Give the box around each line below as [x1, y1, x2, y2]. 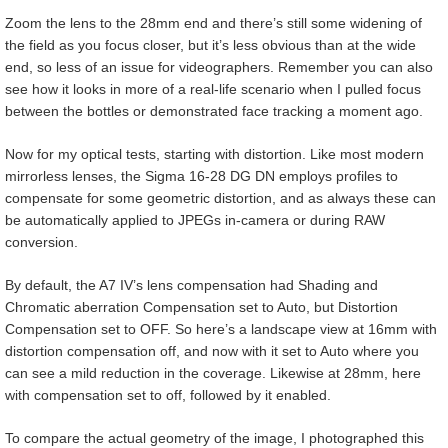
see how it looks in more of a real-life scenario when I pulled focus [5, 81, 421, 98]
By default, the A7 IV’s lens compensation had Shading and [5, 277, 378, 294]
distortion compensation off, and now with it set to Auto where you [5, 343, 419, 360]
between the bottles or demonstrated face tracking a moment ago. [5, 103, 423, 120]
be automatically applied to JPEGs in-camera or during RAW [5, 212, 385, 229]
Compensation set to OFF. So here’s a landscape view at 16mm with [5, 321, 437, 338]
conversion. [5, 234, 78, 251]
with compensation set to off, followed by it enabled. [5, 387, 331, 404]
